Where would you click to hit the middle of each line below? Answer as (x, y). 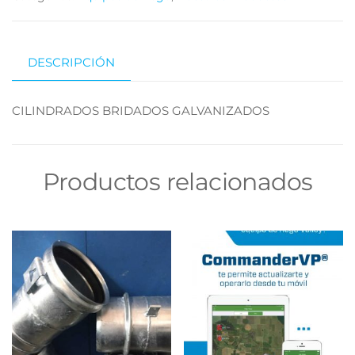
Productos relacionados (177, 181)
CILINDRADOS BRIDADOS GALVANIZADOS (141, 110)
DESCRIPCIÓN (71, 63)
